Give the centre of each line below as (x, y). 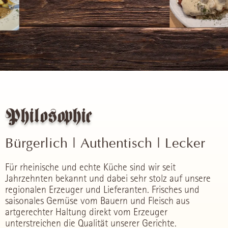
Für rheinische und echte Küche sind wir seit (90, 167)
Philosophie (49, 117)
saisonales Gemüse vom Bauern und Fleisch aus (97, 201)
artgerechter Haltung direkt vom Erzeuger (86, 212)
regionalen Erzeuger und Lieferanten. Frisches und (102, 190)
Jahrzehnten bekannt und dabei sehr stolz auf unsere (108, 179)
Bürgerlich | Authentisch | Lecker (105, 145)
